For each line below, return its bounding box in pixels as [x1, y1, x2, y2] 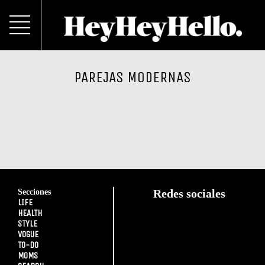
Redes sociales [153, 187, 226, 200]
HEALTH [18, 208, 42, 218]
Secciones [18, 187, 51, 196]
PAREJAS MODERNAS [74, 68, 191, 86]
